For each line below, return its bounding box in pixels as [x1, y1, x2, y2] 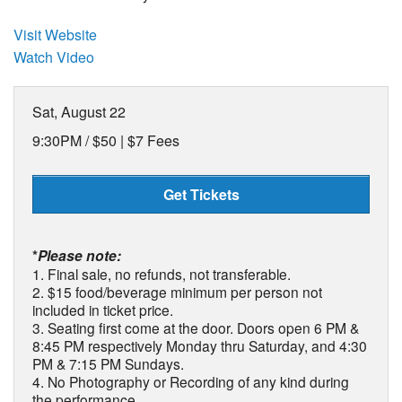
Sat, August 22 [32, 101, 126, 123]
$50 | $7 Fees [92, 130, 179, 152]
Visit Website [13, 24, 97, 46]
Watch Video [13, 47, 94, 68]
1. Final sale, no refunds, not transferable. [32, 264, 291, 284]
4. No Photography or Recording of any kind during [32, 371, 349, 392]
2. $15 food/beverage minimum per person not [32, 282, 322, 302]
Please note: [38, 245, 121, 267]
